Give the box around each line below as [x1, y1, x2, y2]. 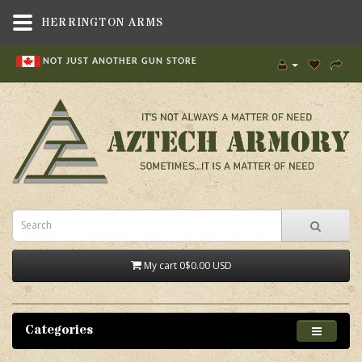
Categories [25, 320, 93, 339]
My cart [143, 258, 179, 272]
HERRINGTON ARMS [42, 15, 163, 31]
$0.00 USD [184, 258, 232, 272]
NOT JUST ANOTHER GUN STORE [43, 56, 197, 66]
